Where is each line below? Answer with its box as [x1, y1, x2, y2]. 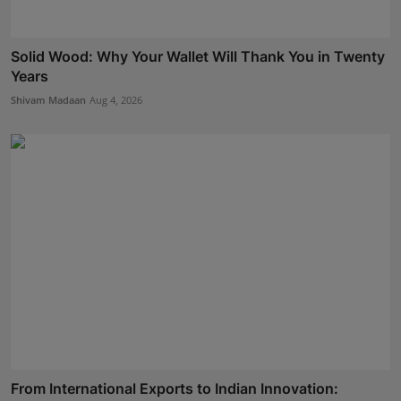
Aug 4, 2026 [90, 93, 142, 107]
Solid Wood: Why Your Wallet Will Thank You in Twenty [11, 47, 385, 66]
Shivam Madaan [11, 93, 86, 107]
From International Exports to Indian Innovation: [11, 379, 338, 397]
